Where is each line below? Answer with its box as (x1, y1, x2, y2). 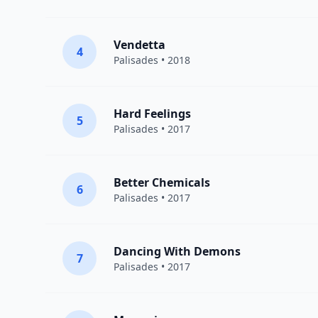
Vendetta (114, 37, 165, 53)
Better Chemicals (114, 175, 210, 190)
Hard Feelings (114, 106, 191, 121)
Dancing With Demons (114, 243, 241, 259)
